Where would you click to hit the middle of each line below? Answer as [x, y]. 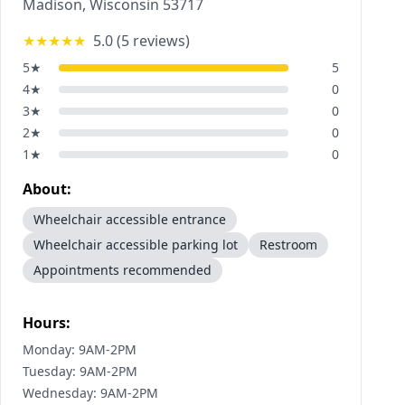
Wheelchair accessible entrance [130, 219]
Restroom [288, 245]
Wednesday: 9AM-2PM [90, 393]
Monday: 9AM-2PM [80, 349]
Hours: [47, 323]
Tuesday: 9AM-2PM [80, 371]
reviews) [160, 41]
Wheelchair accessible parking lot [136, 245]
